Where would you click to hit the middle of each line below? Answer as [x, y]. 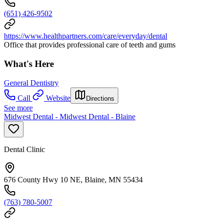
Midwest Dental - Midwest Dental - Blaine [70, 116]
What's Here [29, 64]
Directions [100, 98]
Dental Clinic [24, 149]
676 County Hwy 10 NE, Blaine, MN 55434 [73, 179]
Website [58, 98]
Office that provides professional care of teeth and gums [90, 45]
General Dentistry [31, 83]
